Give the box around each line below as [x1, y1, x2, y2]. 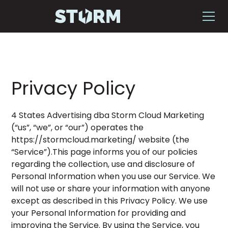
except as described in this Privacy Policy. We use [11, 195, 208, 207]
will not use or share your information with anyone [11, 183, 211, 194]
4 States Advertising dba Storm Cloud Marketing [11, 109, 205, 121]
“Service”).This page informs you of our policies [11, 146, 198, 158]
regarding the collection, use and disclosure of [11, 158, 195, 170]
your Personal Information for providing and [11, 207, 186, 219]
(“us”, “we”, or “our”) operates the [11, 122, 144, 133]
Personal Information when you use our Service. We [11, 170, 216, 182]
